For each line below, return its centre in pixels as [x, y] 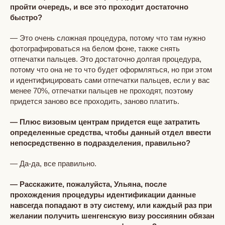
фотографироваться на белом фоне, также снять [95, 48]
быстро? [26, 17]
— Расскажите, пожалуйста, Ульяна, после [88, 184]
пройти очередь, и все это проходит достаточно [99, 7]
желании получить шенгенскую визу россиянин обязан [112, 215]
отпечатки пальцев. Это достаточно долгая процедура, [106, 59]
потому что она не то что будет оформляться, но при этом [111, 69]
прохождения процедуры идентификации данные [103, 194]
